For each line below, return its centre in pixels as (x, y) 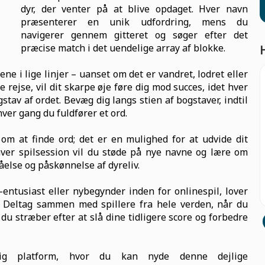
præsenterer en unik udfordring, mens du (134, 22)
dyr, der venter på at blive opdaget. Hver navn (134, 9)
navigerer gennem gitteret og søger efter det (134, 35)
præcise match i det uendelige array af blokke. (123, 48)
